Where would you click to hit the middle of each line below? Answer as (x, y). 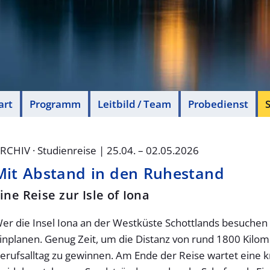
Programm (55, 104)
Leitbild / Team (134, 104)
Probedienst (218, 104)
